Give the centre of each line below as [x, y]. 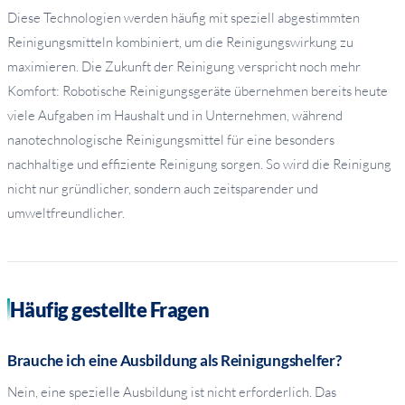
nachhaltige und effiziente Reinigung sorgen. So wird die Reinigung [199, 165]
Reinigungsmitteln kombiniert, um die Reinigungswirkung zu [180, 42]
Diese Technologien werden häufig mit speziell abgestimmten [184, 18]
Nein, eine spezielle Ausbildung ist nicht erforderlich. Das [172, 392]
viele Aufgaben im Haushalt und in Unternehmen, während [175, 116]
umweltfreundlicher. [66, 213]
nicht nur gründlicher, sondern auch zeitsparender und [163, 189]
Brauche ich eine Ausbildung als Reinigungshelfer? [174, 361]
